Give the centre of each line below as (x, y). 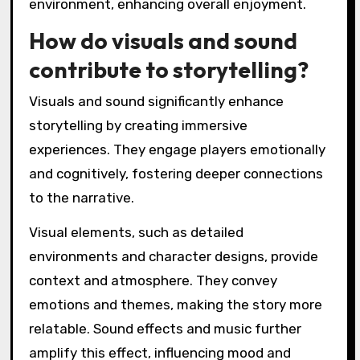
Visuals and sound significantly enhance (156, 102)
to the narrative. (81, 198)
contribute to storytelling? (168, 69)
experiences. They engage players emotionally (177, 150)
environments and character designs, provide (173, 257)
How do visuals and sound (163, 40)
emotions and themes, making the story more (175, 305)
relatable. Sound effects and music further (165, 329)
